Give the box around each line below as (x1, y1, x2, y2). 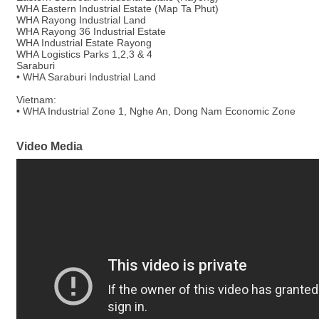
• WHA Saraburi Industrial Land (16, 71, 156, 83)
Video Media (16, 140, 83, 153)
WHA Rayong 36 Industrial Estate (16, 26, 166, 38)
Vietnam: (16, 94, 56, 106)
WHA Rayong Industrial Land (16, 14, 146, 26)
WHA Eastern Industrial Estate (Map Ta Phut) (16, 3, 219, 15)
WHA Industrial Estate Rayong (16, 37, 152, 49)
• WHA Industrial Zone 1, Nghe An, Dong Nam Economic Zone (16, 105, 296, 117)
